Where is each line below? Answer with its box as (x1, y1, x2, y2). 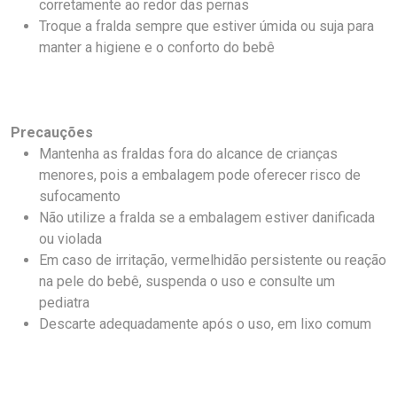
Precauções (11, 123, 93, 141)
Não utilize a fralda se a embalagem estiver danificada (39, 208, 375, 226)
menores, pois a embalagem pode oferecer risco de (39, 166, 361, 183)
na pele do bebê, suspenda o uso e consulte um (39, 272, 335, 290)
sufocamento (39, 187, 121, 205)
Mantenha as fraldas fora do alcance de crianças (39, 144, 338, 162)
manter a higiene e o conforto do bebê (39, 38, 275, 56)
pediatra (39, 293, 90, 311)
